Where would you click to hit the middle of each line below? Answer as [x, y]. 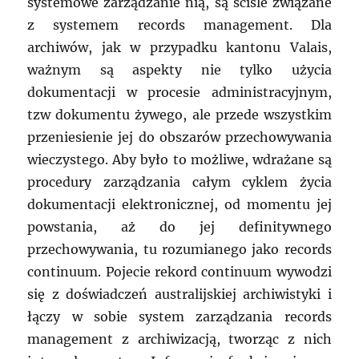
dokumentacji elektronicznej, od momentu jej [179, 205]
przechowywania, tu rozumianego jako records [179, 250]
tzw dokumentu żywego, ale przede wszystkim [179, 115]
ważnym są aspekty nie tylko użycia [179, 70]
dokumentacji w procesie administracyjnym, [179, 93]
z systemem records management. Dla [179, 25]
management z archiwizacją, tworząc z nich [179, 339]
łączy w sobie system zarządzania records [179, 317]
